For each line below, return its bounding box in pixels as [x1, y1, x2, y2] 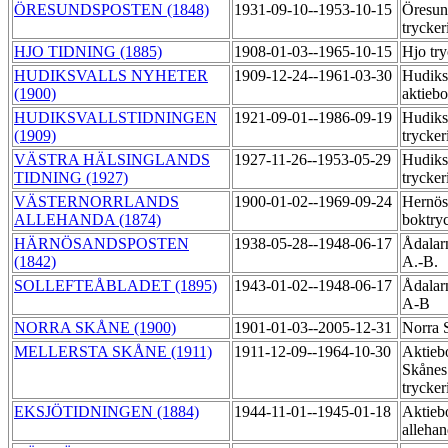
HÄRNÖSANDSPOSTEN [14, 235, 189, 253]
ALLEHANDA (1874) [14, 211, 161, 229]
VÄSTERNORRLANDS [14, 193, 179, 211]
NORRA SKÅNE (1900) [14, 319, 176, 337]
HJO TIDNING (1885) [14, 43, 162, 61]
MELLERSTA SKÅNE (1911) [14, 343, 212, 361]
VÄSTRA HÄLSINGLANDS [14, 151, 210, 169]
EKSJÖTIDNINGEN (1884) [14, 403, 199, 421]
